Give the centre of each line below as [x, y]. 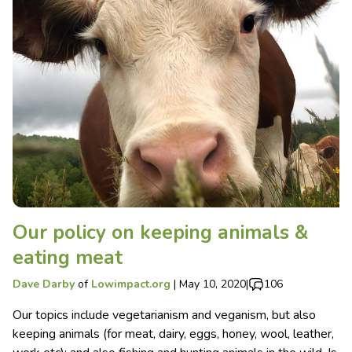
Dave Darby [44, 284]
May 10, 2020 [213, 284]
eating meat [68, 257]
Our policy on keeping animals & [161, 232]
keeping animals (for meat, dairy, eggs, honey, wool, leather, [173, 334]
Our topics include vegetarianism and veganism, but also [164, 315]
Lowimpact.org [131, 284]
